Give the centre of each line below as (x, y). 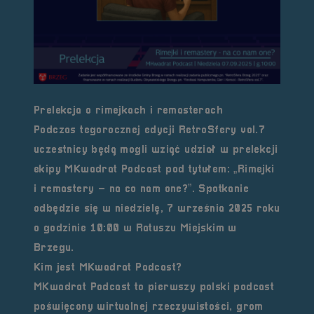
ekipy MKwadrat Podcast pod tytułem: (134, 170)
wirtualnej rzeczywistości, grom (180, 307)
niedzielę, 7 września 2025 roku (198, 209)
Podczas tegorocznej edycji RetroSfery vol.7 (150, 130)
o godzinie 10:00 (77, 228)
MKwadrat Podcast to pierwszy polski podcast (154, 287)
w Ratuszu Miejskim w (178, 228)
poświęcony (66, 307)
